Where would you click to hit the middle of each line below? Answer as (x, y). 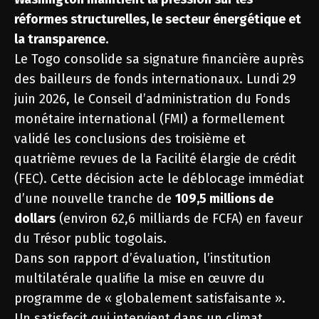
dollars (35, 219)
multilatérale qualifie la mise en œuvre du (140, 278)
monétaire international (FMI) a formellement (150, 119)
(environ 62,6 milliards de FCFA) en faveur (179, 219)
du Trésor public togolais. (90, 239)
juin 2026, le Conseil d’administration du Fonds (152, 99)
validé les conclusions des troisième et (130, 139)
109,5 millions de (224, 199)
